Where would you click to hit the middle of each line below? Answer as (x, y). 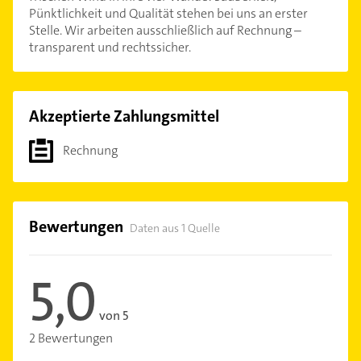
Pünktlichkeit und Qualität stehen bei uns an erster (168, 13)
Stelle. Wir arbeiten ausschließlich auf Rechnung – (165, 30)
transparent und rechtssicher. (110, 47)
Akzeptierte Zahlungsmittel (124, 116)
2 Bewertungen (71, 338)
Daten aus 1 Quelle (175, 228)
